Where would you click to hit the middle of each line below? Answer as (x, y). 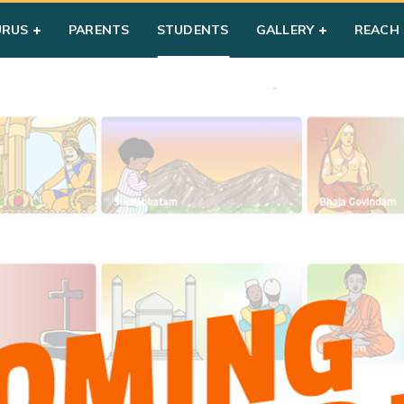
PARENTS (99, 30)
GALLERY (285, 30)
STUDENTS (193, 30)
